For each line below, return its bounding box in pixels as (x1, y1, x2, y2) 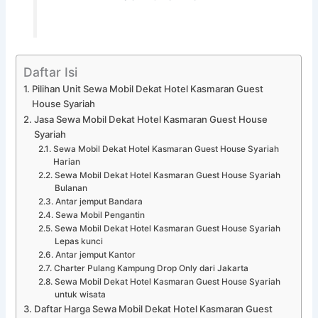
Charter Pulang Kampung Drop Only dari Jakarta (53, 263, 248, 273)
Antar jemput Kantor (55, 249, 136, 260)
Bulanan (54, 182, 87, 193)
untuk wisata (54, 289, 106, 300)
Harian (53, 156, 80, 167)
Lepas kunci (54, 236, 103, 246)
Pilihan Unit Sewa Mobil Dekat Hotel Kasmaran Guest (32, 82, 264, 94)
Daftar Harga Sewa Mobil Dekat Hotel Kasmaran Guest (34, 302, 273, 314)
